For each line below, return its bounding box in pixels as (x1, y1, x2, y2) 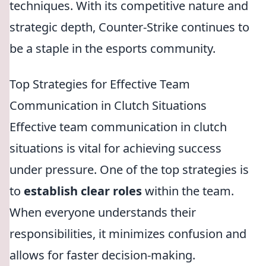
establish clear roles (24, 183, 142, 199)
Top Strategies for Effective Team (9, 76, 190, 92)
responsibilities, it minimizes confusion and (9, 226, 246, 242)
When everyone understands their (9, 204, 196, 220)
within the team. (142, 183, 234, 199)
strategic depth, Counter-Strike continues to (9, 19, 249, 35)
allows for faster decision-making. (9, 247, 195, 263)
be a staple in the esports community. (9, 40, 216, 56)
